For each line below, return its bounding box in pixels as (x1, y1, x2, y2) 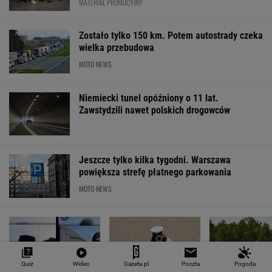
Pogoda (234, 260, 256, 267)
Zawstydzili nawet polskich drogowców (79, 104, 230, 116)
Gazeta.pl (123, 260, 149, 267)
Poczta (181, 260, 200, 267)
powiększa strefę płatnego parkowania (79, 166, 231, 178)
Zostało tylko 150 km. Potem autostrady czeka (79, 30, 263, 42)
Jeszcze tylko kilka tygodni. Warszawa (79, 154, 231, 166)
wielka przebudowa (79, 42, 154, 54)
